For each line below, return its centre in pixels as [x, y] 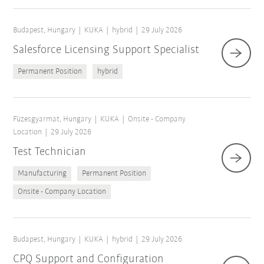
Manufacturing [42, 174]
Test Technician [50, 152]
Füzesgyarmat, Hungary [52, 120]
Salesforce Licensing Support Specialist [106, 50]
